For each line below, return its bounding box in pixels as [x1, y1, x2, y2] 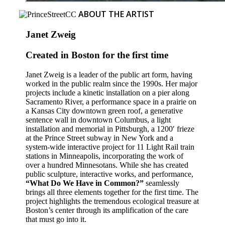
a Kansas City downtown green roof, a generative [26, 106, 183, 115]
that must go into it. [26, 214, 87, 223]
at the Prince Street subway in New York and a [26, 133, 174, 142]
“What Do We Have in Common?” [26, 178, 144, 187]
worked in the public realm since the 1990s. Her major [26, 79, 198, 88]
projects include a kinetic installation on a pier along [26, 88, 190, 97]
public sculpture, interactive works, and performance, [26, 169, 194, 178]
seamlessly [144, 178, 180, 187]
